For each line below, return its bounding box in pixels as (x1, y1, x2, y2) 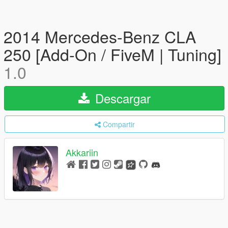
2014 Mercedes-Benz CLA (4, 24, 196, 48)
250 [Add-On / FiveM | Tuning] (4, 42, 221, 66)
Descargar (91, 89, 151, 107)
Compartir (103, 119, 135, 129)
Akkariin (66, 146, 98, 159)
